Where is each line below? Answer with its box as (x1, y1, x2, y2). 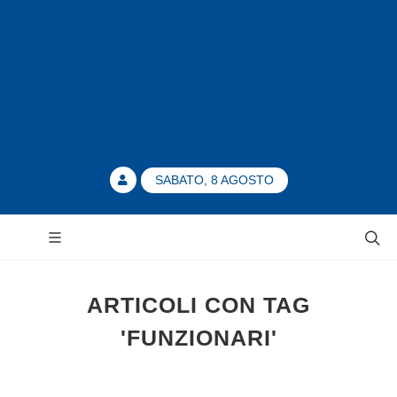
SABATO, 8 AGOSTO (154, 173, 274, 187)
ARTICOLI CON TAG (87, 292, 310, 317)
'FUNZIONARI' (120, 325, 277, 350)
